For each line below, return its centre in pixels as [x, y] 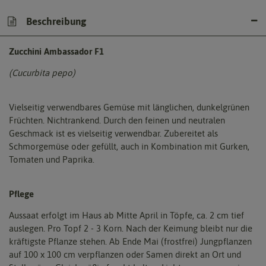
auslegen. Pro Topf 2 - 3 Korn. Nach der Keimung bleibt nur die [131, 228]
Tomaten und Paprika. [52, 159]
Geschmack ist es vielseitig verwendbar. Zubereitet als [113, 133]
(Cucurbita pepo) [42, 73]
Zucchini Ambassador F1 [56, 51]
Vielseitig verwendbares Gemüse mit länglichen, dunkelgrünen [129, 107]
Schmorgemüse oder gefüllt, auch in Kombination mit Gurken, [129, 146]
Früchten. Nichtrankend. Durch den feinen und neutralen [117, 120]
